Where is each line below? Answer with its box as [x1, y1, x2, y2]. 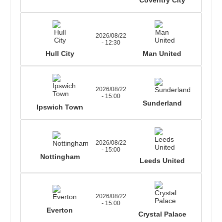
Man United [143, 49, 182, 57]
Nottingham [40, 152, 80, 161]
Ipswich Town [36, 103, 83, 111]
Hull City [45, 49, 74, 57]
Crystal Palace [138, 210, 186, 218]
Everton [47, 206, 73, 214]
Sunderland [142, 99, 182, 107]
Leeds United [139, 156, 185, 165]
